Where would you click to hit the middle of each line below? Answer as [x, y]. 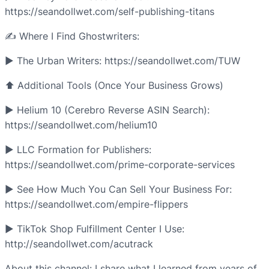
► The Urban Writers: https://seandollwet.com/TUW [122, 61]
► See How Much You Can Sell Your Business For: [118, 189]
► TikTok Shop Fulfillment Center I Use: [95, 229]
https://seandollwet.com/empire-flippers [96, 204]
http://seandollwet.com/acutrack [79, 244]
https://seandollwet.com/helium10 [81, 125]
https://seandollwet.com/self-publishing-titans [110, 12]
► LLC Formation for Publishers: [78, 150]
